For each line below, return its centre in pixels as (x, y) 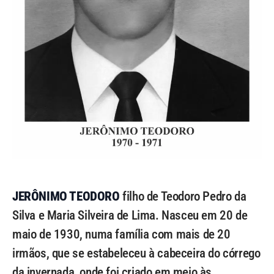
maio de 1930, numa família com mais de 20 (121, 234)
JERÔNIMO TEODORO (66, 196)
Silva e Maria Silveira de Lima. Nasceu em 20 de (130, 215)
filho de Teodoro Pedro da (183, 196)
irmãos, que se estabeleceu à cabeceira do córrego (136, 253)
